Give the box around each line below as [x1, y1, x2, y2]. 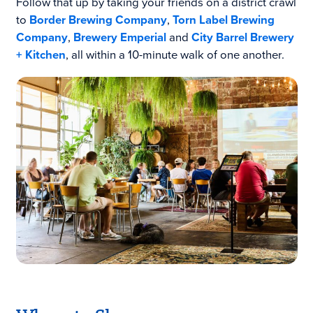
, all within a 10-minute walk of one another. [65, 46, 284, 64]
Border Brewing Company [29, 11, 167, 29]
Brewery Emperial [73, 29, 166, 46]
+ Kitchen [15, 46, 66, 64]
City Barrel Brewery [191, 29, 294, 46]
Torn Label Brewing [172, 11, 275, 29]
